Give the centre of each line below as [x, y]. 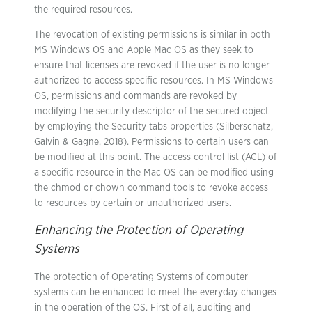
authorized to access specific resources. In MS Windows [154, 81]
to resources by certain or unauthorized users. [133, 203]
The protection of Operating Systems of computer [141, 277]
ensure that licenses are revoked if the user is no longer [152, 65]
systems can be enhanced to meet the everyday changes [155, 292]
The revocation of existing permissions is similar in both [152, 35]
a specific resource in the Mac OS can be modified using [154, 173]
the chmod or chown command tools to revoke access [151, 188]
